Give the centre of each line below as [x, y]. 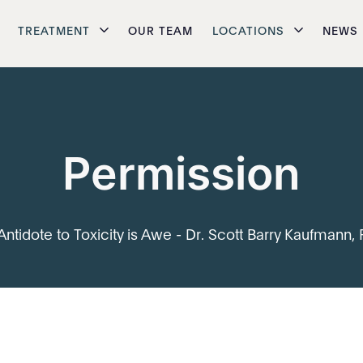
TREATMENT [54, 30]
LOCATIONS [248, 30]
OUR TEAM [160, 30]
